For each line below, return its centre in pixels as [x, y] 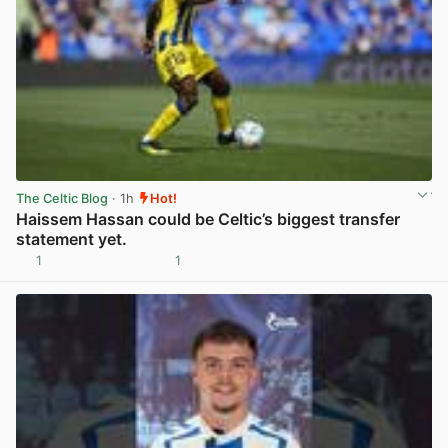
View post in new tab [366, 268]
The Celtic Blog [62, 198]
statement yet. [71, 238]
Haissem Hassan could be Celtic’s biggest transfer [208, 218]
